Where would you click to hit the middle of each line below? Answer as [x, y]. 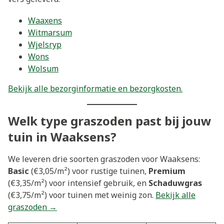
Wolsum [43, 68]
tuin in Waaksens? [62, 137]
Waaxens [45, 20]
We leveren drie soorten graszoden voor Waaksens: [104, 159]
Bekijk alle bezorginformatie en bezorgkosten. [95, 88]
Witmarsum [50, 32]
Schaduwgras [175, 183]
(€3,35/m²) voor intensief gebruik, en [78, 183]
